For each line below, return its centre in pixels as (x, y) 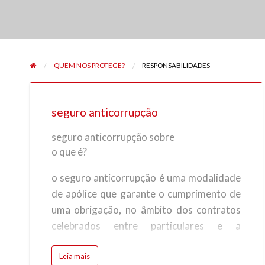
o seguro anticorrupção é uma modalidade (146, 177)
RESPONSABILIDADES (176, 65)
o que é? (69, 151)
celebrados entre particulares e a (146, 225)
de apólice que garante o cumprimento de (146, 193)
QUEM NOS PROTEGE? (89, 65)
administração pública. (101, 241)
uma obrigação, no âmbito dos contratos (146, 209)
